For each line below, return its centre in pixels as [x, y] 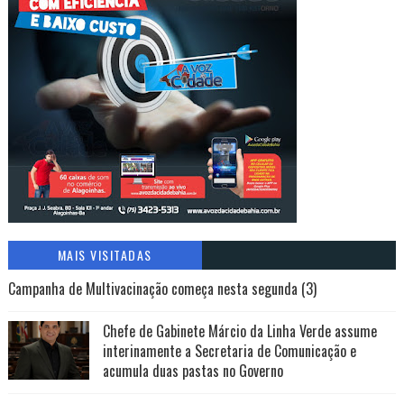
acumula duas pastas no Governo [193, 371]
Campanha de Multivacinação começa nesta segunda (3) [162, 289]
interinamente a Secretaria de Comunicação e [229, 351]
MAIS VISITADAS [105, 255]
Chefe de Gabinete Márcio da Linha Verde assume [239, 331]
